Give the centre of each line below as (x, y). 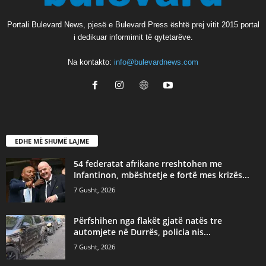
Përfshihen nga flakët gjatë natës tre (148, 220)
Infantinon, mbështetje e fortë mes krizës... (161, 175)
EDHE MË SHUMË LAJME (52, 141)
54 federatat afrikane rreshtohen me (148, 163)
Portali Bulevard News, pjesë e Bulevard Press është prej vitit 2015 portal (133, 24)
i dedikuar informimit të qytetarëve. (133, 37)
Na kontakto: (91, 62)
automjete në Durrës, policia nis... (142, 232)
